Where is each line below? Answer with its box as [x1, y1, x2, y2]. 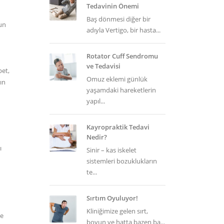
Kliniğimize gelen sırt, [86, 206, 148, 215]
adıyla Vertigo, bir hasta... [86, 25, 160, 34]
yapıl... [86, 96, 105, 105]
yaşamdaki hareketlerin [86, 85, 156, 94]
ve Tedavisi [86, 61, 120, 70]
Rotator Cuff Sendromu [86, 51, 158, 60]
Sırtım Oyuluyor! [86, 193, 138, 202]
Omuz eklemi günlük [86, 74, 147, 83]
